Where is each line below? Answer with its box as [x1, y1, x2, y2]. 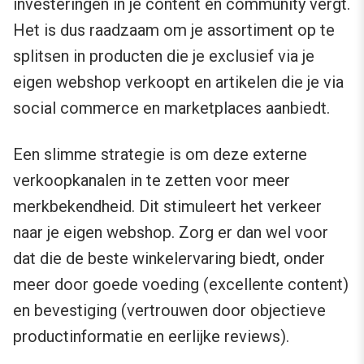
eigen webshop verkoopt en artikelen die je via [13, 72, 344, 93]
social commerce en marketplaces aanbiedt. [13, 98, 330, 119]
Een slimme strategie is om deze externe [13, 145, 307, 165]
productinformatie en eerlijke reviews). [13, 327, 289, 347]
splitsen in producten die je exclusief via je [13, 46, 314, 67]
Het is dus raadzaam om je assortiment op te [13, 20, 335, 41]
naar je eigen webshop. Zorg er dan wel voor [13, 223, 328, 243]
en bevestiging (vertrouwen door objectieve [13, 301, 326, 321]
